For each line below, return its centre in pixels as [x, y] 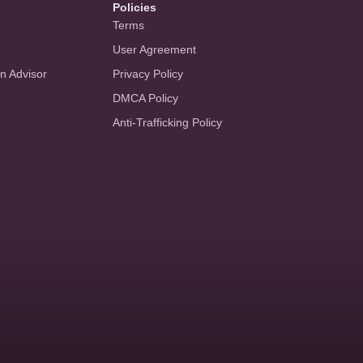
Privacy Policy [147, 74]
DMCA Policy [145, 98]
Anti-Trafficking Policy [167, 122]
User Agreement [154, 49]
